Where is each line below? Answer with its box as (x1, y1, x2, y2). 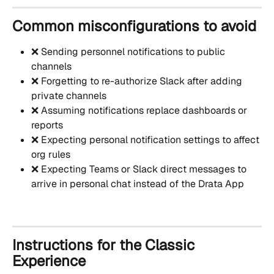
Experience (12, 251, 86, 271)
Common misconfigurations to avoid (12, 16, 256, 35)
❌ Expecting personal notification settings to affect (31, 133, 262, 146)
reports (31, 118, 63, 131)
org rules (31, 147, 70, 161)
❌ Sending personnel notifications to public (31, 45, 228, 58)
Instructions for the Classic (12, 235, 198, 255)
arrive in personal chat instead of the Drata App (31, 177, 244, 190)
